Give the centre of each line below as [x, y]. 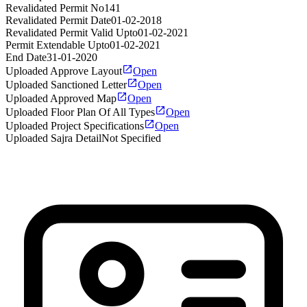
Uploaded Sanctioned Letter [66, 85]
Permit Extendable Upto [58, 45]
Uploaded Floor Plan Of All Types [80, 112]
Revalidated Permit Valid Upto [72, 33]
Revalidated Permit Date [58, 21]
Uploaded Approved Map [61, 99]
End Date [26, 58]
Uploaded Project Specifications [75, 126]
